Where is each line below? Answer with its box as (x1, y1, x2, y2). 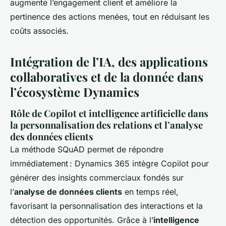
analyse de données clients (14, 187, 122, 197)
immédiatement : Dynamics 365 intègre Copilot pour (10, 158, 209, 169)
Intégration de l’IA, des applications (10, 53, 208, 70)
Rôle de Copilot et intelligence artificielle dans (10, 107, 208, 120)
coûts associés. (10, 26, 69, 36)
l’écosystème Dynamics (10, 84, 139, 100)
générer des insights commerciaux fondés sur (10, 173, 184, 183)
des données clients (10, 130, 93, 143)
